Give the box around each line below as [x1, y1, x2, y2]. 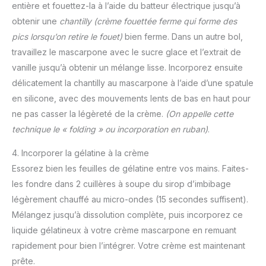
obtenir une [12, 15, 59, 26]
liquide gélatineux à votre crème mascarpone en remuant [12, 224, 236, 235]
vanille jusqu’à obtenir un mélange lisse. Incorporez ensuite [12, 62, 243, 72]
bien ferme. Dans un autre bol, [122, 31, 243, 42]
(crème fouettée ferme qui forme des [94, 15, 237, 26]
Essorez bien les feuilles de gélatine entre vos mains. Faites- [12, 163, 249, 173]
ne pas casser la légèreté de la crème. [12, 108, 166, 119]
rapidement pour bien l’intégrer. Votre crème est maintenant [12, 240, 245, 251]
